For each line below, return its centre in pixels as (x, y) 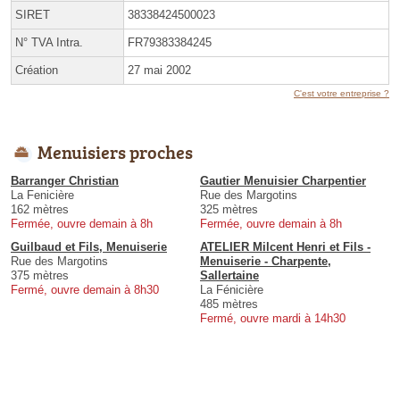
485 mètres (229, 304)
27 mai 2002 (159, 70)
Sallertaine (229, 275)
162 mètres (40, 209)
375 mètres (40, 275)
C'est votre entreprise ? (342, 93)
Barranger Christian (65, 180)
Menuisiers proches (115, 151)
